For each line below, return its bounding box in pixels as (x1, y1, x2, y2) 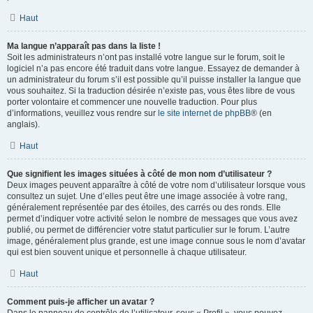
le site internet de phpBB (158, 108, 251, 118)
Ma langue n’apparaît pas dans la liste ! (7, 41, 161, 51)
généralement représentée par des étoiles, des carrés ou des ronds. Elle (7, 203, 281, 212)
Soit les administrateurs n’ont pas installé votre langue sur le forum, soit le (7, 52, 285, 62)
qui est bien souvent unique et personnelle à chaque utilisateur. (7, 247, 247, 257)
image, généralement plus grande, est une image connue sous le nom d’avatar (7, 236, 305, 246)
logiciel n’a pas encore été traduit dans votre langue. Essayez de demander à (7, 64, 300, 73)
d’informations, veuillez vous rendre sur (7, 108, 158, 118)
